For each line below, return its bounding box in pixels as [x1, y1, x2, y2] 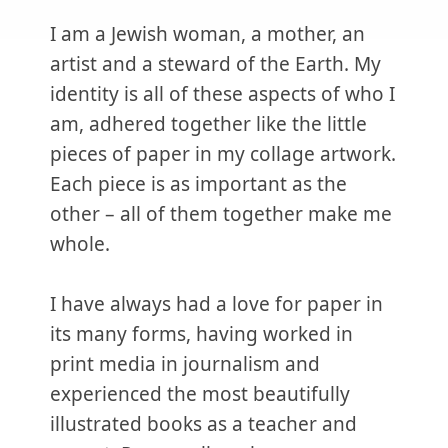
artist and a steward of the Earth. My [50, 51, 381, 77]
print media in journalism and [50, 351, 320, 377]
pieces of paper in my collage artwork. [50, 141, 396, 167]
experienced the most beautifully [50, 381, 350, 407]
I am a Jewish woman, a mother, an [50, 21, 365, 47]
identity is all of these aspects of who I [50, 81, 395, 107]
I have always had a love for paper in [50, 291, 383, 317]
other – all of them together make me [50, 201, 392, 227]
